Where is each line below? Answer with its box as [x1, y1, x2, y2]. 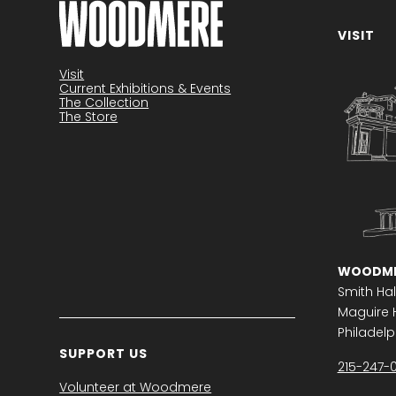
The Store [59, 108, 118, 126]
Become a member [116, 44, 240, 63]
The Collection [59, 94, 149, 112]
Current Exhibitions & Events [59, 80, 232, 98]
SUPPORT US [59, 344, 148, 362]
